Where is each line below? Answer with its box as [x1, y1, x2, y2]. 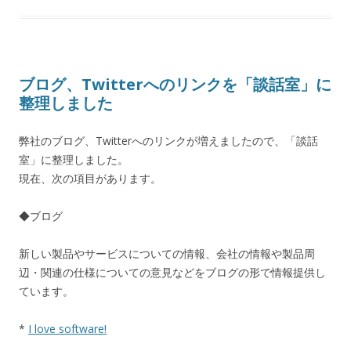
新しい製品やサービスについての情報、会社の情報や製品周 [19, 246, 315, 262]
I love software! [28, 321, 107, 337]
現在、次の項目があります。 [19, 171, 161, 186]
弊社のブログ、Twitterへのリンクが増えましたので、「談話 [19, 133, 318, 149]
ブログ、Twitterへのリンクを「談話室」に [19, 74, 331, 96]
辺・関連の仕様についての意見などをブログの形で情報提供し [19, 265, 326, 280]
